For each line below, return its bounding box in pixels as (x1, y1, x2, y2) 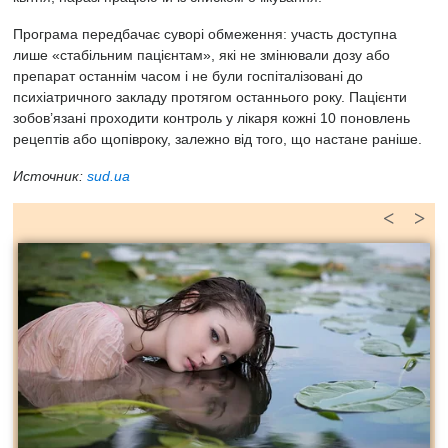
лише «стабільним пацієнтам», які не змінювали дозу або (13, 47, 390, 63)
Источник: (13, 168, 87, 184)
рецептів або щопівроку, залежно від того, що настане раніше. (13, 131, 422, 147)
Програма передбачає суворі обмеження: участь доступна (13, 26, 397, 42)
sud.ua (87, 168, 130, 184)
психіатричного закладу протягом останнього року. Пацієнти (13, 89, 407, 105)
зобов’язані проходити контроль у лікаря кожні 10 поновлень (13, 110, 410, 126)
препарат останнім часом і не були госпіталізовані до (13, 68, 363, 84)
